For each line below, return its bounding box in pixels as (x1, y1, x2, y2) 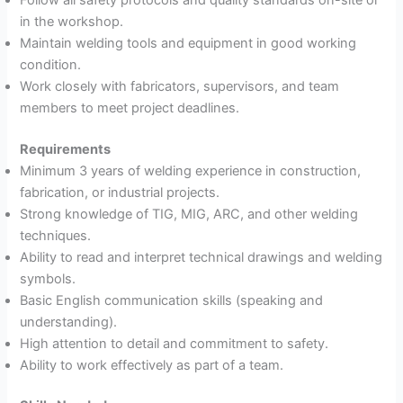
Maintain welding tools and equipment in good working (20, 34, 357, 51)
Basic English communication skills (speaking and (20, 291, 324, 309)
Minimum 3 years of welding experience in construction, (20, 162, 362, 179)
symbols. (20, 270, 76, 287)
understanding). (20, 313, 118, 330)
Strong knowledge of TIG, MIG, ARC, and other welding (20, 205, 359, 222)
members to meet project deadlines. (20, 99, 240, 116)
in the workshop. (20, 13, 124, 30)
